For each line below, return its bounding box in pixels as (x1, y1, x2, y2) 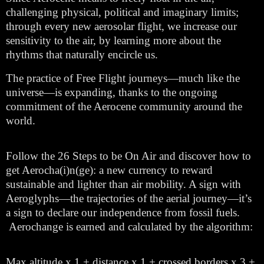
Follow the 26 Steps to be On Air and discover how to (6, 150, 251, 162)
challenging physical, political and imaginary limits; (6, 6, 239, 18)
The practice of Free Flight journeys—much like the (6, 72, 240, 84)
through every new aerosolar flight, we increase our (6, 20, 237, 32)
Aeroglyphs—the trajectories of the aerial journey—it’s (6, 192, 252, 204)
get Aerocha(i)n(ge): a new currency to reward (6, 164, 213, 176)
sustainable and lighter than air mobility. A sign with (6, 178, 241, 190)
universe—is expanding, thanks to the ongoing (6, 86, 217, 98)
